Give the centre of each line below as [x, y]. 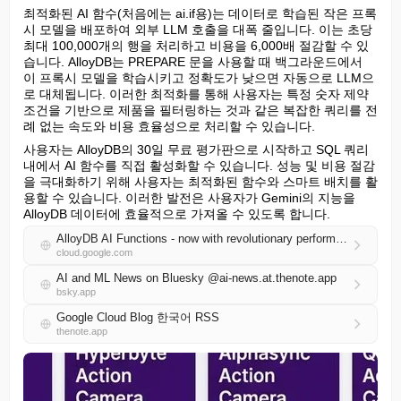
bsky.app [76, 292]
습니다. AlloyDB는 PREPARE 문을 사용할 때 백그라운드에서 [193, 62]
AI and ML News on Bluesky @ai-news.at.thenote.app [196, 278]
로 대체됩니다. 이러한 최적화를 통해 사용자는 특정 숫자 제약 [196, 94]
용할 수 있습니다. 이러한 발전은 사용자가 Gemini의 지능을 [189, 198]
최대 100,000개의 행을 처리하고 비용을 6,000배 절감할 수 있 [196, 46]
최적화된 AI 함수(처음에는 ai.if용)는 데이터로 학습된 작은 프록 [200, 13]
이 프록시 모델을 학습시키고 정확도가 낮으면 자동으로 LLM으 [199, 78]
